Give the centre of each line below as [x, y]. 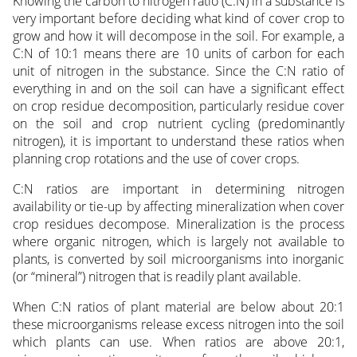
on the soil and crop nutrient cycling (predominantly [178, 124]
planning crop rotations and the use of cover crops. [156, 159]
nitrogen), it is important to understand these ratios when [178, 141]
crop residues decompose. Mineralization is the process [178, 224]
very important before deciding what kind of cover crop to [178, 19]
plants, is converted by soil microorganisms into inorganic [178, 259]
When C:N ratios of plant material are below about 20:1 [178, 307]
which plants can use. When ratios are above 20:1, [178, 342]
